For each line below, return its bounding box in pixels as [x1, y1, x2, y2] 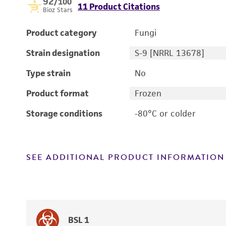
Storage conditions [26, 108, 102, 119]
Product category [26, 27, 97, 38]
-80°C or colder [134, 108, 196, 119]
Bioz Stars [43, 6, 73, 14]
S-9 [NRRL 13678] [134, 47, 204, 59]
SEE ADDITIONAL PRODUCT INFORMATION [26, 151, 224, 163]
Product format [26, 88, 89, 99]
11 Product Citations [78, 1, 160, 12]
